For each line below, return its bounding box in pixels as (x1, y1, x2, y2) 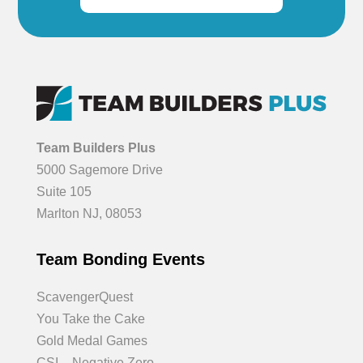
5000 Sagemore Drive (36, 162, 163, 177)
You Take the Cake (36, 311, 145, 326)
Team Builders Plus (36, 140, 156, 155)
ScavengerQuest (36, 289, 133, 304)
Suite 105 (36, 184, 92, 199)
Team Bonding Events (36, 250, 205, 268)
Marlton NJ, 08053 (36, 206, 142, 220)
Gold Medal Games (36, 333, 147, 348)
